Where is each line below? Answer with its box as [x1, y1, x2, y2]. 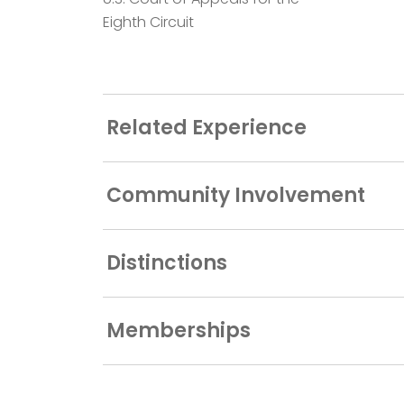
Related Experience [106, 113, 307, 142]
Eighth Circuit [103, 11, 194, 32]
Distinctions [106, 248, 227, 277]
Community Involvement [106, 180, 365, 209]
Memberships [106, 316, 251, 344]
